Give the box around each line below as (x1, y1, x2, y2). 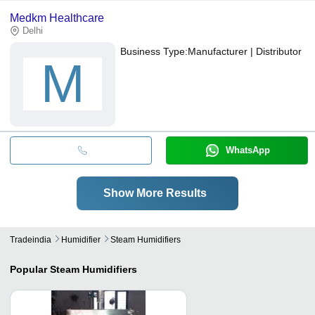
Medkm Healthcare (10, 11, 104, 24)
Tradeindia (10, 234, 51, 245)
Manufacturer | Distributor (188, 45, 302, 57)
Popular (10, 263, 47, 275)
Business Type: (120, 45, 188, 57)
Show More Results (103, 186, 207, 199)
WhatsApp (225, 144, 270, 155)
